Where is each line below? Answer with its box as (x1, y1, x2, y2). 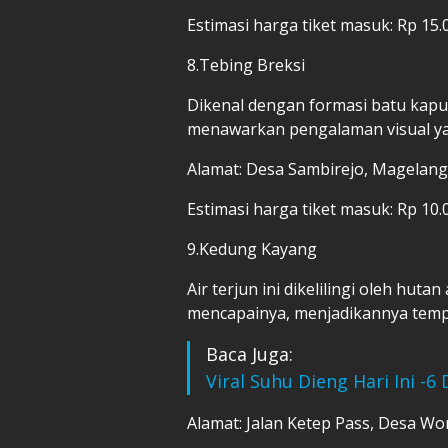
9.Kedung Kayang (187, 237, 317, 260)
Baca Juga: (206, 341, 293, 366)
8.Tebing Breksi (187, 53, 305, 76)
